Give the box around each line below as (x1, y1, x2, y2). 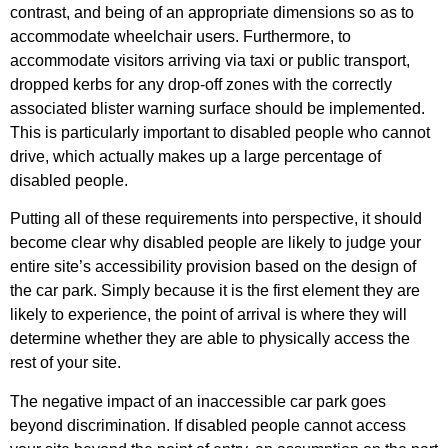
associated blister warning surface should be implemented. (10, 99, 425, 117)
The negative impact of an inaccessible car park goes (10, 392, 386, 410)
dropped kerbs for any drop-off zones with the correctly (10, 75, 392, 93)
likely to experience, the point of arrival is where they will (10, 306, 407, 324)
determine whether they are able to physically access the (10, 330, 410, 348)
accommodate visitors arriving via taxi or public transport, (10, 51, 410, 69)
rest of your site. (10, 354, 125, 372)
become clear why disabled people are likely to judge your (10, 234, 421, 252)
